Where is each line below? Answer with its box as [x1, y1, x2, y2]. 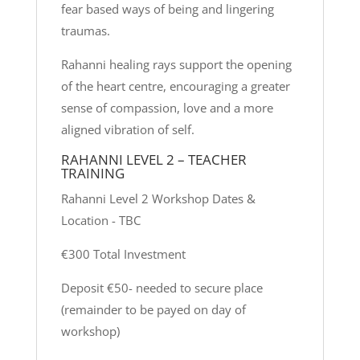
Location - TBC [60, 212, 141, 229]
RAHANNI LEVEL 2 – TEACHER [60, 150, 247, 170]
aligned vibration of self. [60, 121, 194, 138]
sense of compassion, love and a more [60, 100, 273, 117]
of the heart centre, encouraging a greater [60, 78, 290, 95]
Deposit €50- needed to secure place [60, 280, 263, 297]
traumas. [60, 22, 110, 39]
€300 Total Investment [60, 246, 186, 263]
